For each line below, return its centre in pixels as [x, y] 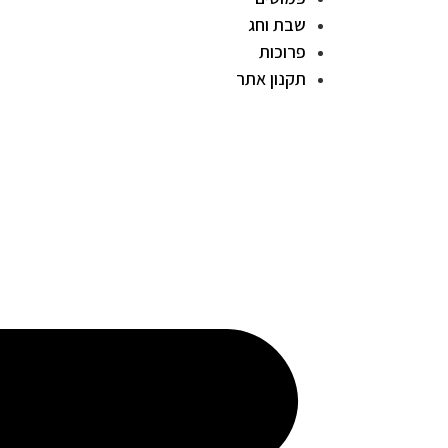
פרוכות [282, 52]
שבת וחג [277, 25]
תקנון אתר [271, 79]
